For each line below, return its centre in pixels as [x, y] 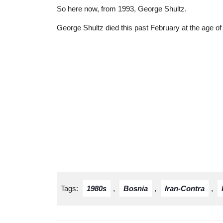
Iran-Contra [185, 188]
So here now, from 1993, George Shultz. [122, 8]
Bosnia [136, 188]
